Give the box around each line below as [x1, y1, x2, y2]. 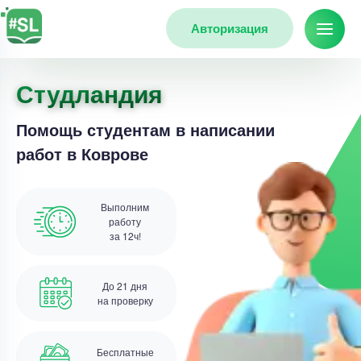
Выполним [101, 200, 149, 214]
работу [109, 214, 141, 228]
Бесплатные [96, 345, 154, 359]
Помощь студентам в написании [16, 118, 275, 141]
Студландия [16, 76, 163, 110]
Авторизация [191, 19, 268, 37]
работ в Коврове [16, 142, 148, 165]
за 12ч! [109, 229, 141, 243]
